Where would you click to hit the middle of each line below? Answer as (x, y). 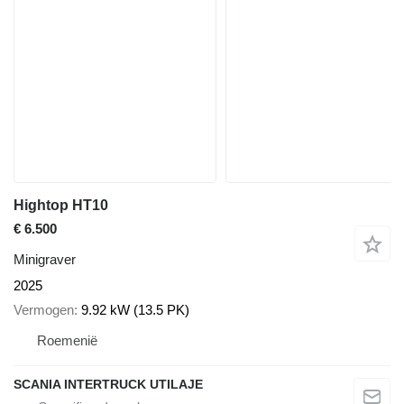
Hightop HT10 (61, 206)
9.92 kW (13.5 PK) (135, 309)
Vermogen (44, 309)
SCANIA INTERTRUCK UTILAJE (108, 384)
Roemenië (67, 340)
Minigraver (45, 260)
